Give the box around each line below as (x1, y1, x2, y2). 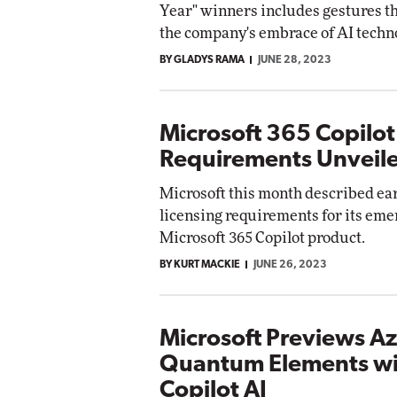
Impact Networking (29, 8, 188, 27)
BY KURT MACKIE (160, 259, 240, 270)
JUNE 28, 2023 (258, 54, 331, 66)
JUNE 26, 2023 (253, 259, 327, 270)
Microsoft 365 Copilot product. (160, 230, 365, 245)
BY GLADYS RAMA (160, 54, 245, 66)
